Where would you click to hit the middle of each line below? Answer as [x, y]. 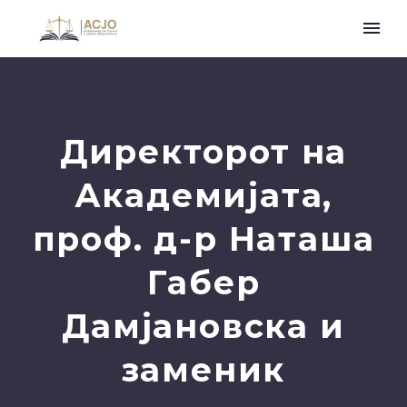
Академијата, [203, 195]
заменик [203, 370]
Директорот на [203, 152]
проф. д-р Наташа [203, 239]
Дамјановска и [203, 326]
